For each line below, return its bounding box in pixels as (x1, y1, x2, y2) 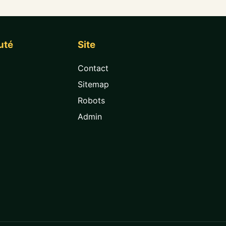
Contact (78, 63, 109, 73)
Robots (78, 95, 105, 105)
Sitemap (78, 79, 109, 89)
